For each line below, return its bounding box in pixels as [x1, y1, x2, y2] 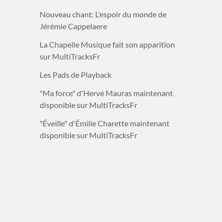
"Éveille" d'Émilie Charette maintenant [39, 118, 169, 128]
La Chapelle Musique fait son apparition [39, 40, 175, 50]
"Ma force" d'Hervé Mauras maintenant [39, 88, 173, 98]
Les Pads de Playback [39, 70, 111, 80]
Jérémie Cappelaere [39, 21, 107, 31]
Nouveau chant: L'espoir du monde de [39, 9, 166, 19]
